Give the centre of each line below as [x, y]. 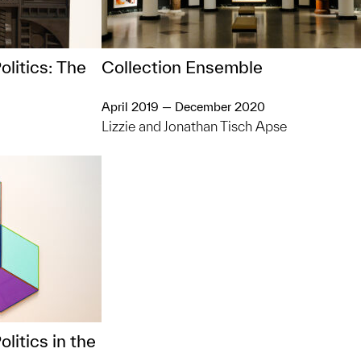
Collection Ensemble [182, 67]
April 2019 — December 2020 [183, 107]
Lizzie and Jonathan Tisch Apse [194, 126]
